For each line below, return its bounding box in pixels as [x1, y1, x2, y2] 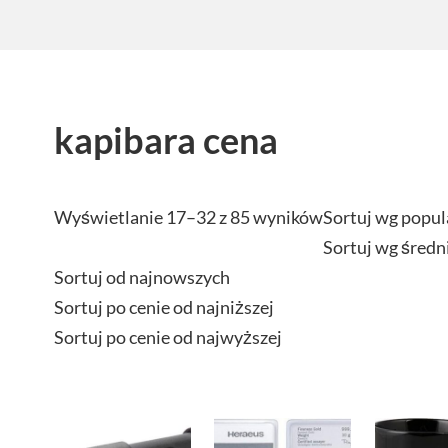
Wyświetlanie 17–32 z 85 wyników [54, 205, 323, 228]
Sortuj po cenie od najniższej [54, 295, 274, 318]
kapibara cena [54, 117, 278, 162]
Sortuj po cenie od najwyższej [54, 325, 282, 348]
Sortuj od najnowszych [54, 265, 230, 288]
